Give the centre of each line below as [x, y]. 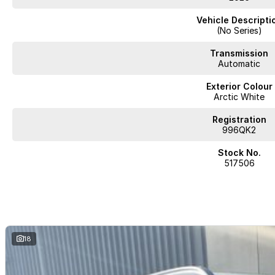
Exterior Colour [239, 86]
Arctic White [239, 97]
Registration [239, 119]
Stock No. [239, 153]
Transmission [239, 53]
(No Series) [239, 30]
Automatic [239, 64]
